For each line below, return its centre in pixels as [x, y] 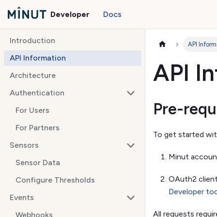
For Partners [38, 128]
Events [22, 197]
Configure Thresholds [55, 180]
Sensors [24, 145]
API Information [38, 58]
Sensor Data [38, 163]
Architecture [33, 75]
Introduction [32, 40]
